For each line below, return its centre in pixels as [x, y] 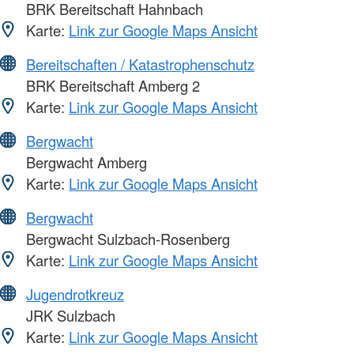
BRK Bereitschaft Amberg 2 [111, 85]
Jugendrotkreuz [75, 294]
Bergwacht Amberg [85, 162]
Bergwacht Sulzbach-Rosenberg [126, 239]
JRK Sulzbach [69, 315]
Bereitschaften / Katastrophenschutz [140, 64]
